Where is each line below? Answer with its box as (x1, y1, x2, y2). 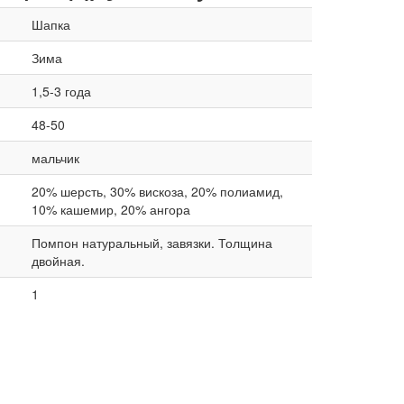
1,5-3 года (31, 82, 91, 101)
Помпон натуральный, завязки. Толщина (31, 234, 272, 252)
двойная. (31, 252, 85, 271)
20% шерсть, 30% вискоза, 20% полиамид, (31, 182, 283, 201)
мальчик (31, 149, 79, 168)
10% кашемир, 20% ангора (31, 200, 190, 219)
